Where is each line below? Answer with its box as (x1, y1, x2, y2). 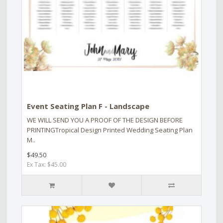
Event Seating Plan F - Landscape (27, 101, 149, 111)
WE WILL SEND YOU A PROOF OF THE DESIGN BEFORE (27, 115, 183, 124)
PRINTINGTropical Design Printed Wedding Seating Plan (27, 125, 193, 134)
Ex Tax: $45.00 (27, 160, 66, 169)
